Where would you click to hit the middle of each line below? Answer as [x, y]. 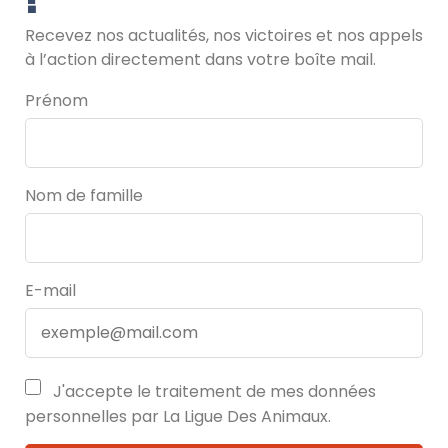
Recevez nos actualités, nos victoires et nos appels [224, 35]
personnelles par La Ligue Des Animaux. [178, 416]
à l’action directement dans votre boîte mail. [200, 59]
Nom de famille [84, 195]
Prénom [56, 100]
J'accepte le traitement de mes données [212, 391]
